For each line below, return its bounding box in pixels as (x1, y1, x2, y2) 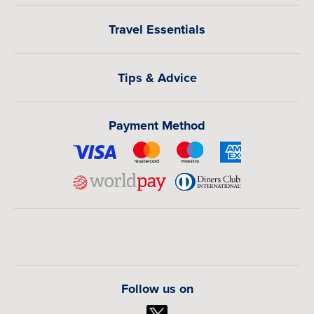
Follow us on (121, 279, 193, 298)
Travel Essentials (109, 20, 205, 39)
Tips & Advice (117, 68, 197, 87)
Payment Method (109, 116, 205, 135)
